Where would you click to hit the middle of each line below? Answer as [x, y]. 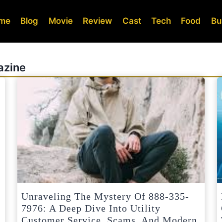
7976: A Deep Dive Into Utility [91, 208]
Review [98, 21]
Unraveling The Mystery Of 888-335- [105, 196]
